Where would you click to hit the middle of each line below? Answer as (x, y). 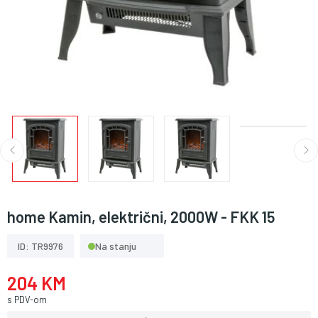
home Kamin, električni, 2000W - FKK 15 (141, 216)
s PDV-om (27, 300)
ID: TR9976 (40, 246)
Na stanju (116, 246)
